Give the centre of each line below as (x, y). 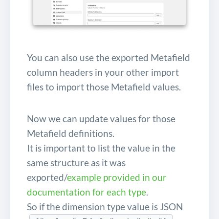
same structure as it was (76, 162)
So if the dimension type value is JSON (105, 206)
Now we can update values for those (101, 118)
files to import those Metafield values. (104, 87)
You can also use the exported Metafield (109, 57)
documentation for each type (87, 192)
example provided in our (117, 177)
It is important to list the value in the (101, 148)
